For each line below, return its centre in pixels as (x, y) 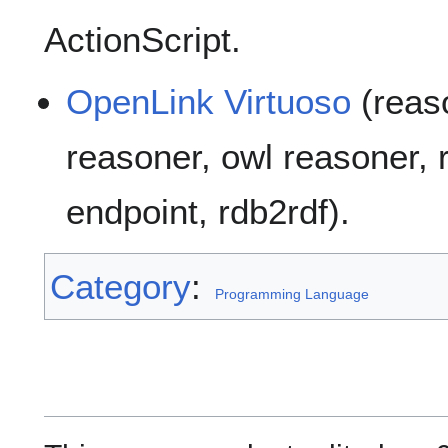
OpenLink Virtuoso (209, 102)
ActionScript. (142, 40)
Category (120, 287)
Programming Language (291, 294)
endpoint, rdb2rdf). (208, 212)
